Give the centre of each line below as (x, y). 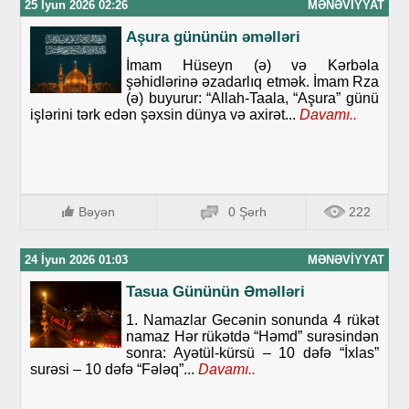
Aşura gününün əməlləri (214, 37)
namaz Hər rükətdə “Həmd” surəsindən (252, 337)
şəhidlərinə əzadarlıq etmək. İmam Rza (252, 82)
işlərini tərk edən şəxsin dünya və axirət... (163, 115)
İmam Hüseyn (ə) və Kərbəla (252, 66)
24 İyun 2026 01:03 (77, 260)
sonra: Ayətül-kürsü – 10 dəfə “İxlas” (252, 353)
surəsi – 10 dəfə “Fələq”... (113, 370)
